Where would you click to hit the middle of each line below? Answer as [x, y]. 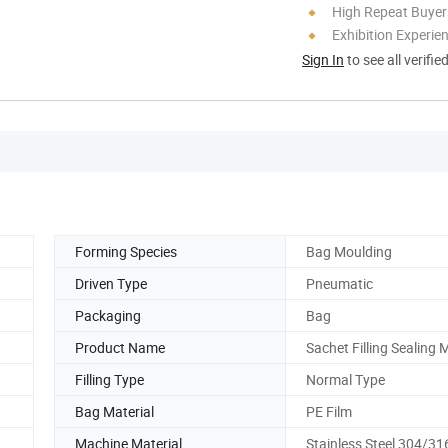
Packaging [108, 315]
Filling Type [109, 379]
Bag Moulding [349, 251]
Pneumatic [339, 283]
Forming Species [126, 251]
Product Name [120, 347]
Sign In [323, 59]
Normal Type [345, 379]
